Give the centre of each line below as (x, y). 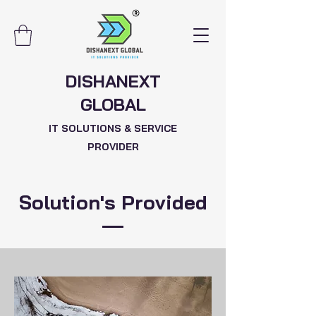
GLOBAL (113, 104)
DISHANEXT (113, 81)
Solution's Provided (113, 202)
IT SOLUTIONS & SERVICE (113, 128)
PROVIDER (113, 146)
